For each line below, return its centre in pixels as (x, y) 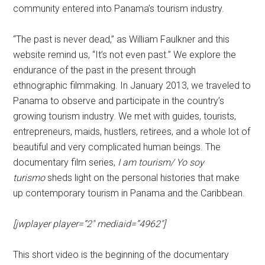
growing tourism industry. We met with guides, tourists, (125, 116)
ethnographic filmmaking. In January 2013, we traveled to (132, 85)
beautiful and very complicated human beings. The (117, 147)
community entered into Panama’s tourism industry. (119, 9)
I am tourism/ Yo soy (161, 162)
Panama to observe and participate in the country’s (119, 101)
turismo (29, 178)
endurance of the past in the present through (105, 70)
